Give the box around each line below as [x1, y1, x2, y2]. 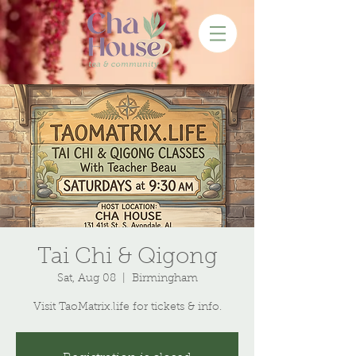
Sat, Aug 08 [56, 273, 116, 284]
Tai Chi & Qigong [37, 246, 218, 269]
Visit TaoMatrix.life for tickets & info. [33, 302, 222, 313]
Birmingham [131, 273, 198, 284]
